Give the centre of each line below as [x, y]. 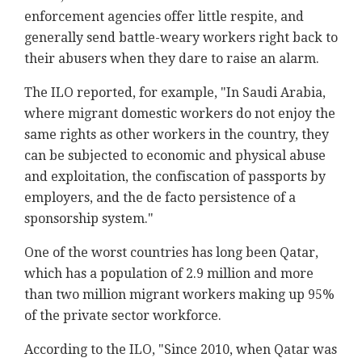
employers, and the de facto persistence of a [160, 198]
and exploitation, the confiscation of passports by [175, 177]
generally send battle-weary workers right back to [181, 38]
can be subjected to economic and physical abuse [175, 156]
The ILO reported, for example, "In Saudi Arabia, [175, 93]
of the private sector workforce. [123, 316]
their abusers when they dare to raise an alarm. [172, 59]
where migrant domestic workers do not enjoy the [180, 114]
